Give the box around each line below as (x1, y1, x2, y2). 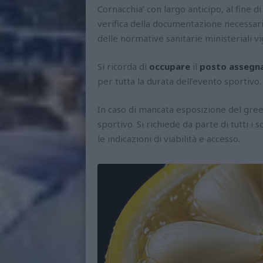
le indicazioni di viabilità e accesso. (97, 133, 240, 144)
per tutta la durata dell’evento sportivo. (97, 75, 261, 87)
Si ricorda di (97, 60, 149, 72)
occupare (149, 60, 190, 72)
